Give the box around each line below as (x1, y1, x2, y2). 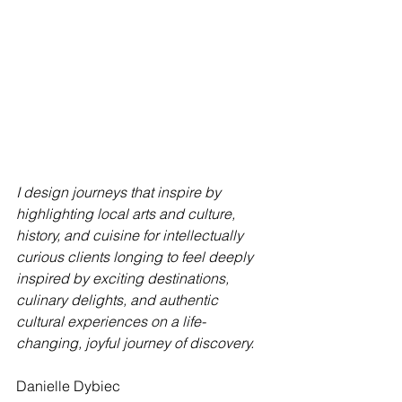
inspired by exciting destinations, (16, 269, 232, 288)
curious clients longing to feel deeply (16, 248, 257, 267)
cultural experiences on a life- (16, 312, 205, 331)
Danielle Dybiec (16, 377, 120, 396)
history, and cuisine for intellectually (16, 226, 247, 245)
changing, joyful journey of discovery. (16, 334, 254, 353)
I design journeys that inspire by (16, 183, 224, 202)
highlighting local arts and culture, (16, 205, 239, 223)
